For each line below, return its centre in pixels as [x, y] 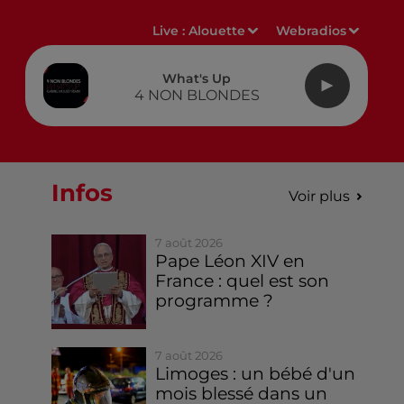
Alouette [217, 31]
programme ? [215, 301]
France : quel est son [243, 281]
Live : [171, 31]
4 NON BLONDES [197, 95]
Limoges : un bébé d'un [256, 374]
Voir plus [319, 196]
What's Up [197, 78]
